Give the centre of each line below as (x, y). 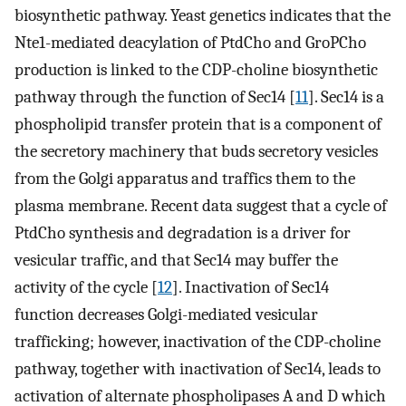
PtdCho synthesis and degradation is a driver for (183, 232)
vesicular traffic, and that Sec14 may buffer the (176, 260)
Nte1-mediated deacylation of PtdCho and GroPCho (190, 42)
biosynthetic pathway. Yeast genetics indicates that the (203, 15)
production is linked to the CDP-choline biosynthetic (196, 69)
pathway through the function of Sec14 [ (155, 97)
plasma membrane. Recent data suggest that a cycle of (201, 205)
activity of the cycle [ (86, 287)
